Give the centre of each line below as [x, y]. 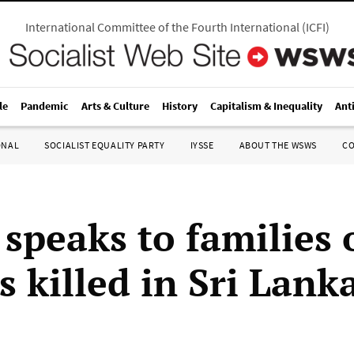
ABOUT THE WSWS [278, 145]
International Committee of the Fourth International [162, 27]
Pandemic [45, 106]
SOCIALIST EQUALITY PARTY [105, 145]
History [180, 106]
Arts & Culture [115, 106]
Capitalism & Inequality [266, 106]
